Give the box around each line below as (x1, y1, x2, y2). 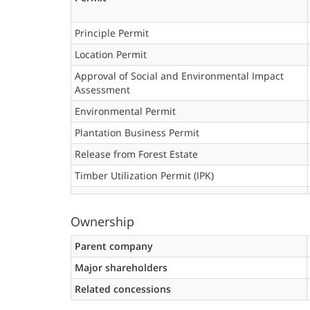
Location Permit (75, 48, 147, 61)
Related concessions (75, 282, 171, 295)
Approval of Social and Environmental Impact (75, 69, 284, 82)
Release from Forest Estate (75, 147, 198, 161)
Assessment (75, 83, 130, 96)
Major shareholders (75, 261, 167, 274)
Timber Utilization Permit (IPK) (75, 169, 214, 182)
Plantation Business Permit (75, 126, 199, 139)
